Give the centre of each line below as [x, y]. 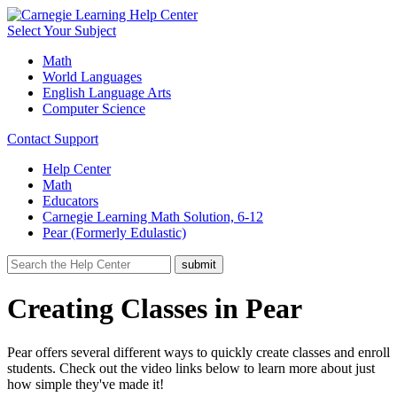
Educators [70, 201]
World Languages [92, 77]
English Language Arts [107, 93]
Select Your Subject [62, 31]
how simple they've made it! [86, 384]
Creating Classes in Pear [155, 309]
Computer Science [94, 109]
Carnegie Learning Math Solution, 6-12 [153, 217]
